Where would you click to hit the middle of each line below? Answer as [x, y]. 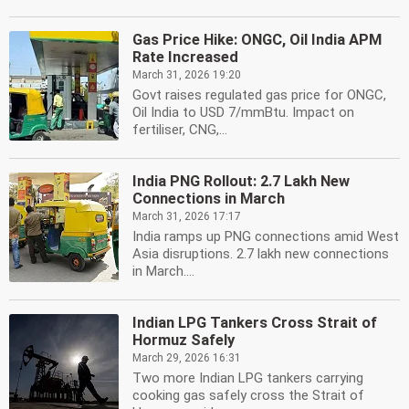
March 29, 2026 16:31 [187, 358]
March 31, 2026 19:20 [187, 75]
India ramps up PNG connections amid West [266, 236]
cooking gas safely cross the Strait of [248, 395]
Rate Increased [185, 57]
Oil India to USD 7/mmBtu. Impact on [243, 112]
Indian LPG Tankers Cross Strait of [255, 323]
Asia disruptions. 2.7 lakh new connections [261, 254]
